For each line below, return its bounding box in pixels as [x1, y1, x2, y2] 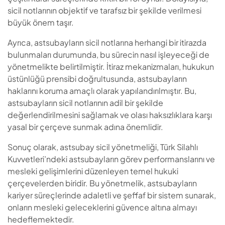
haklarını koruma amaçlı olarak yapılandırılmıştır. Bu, [8, 85, 196, 96]
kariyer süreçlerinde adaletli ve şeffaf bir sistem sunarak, [8, 190, 216, 201]
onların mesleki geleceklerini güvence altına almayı [8, 202, 197, 213]
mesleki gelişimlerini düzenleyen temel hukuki [8, 166, 178, 177]
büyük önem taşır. [8, 17, 74, 28]
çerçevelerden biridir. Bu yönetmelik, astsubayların [8, 178, 197, 189]
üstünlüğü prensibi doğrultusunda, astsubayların [8, 73, 187, 84]
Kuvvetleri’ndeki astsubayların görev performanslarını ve [8, 154, 215, 165]
